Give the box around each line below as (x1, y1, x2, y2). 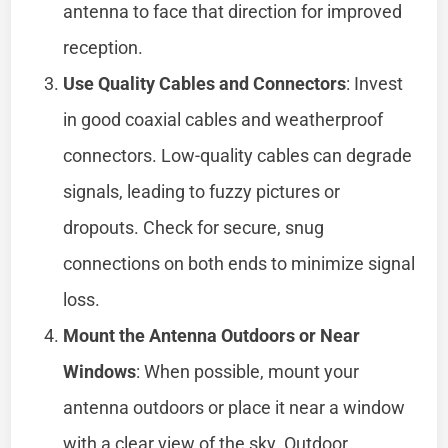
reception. (63, 36, 144, 58)
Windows (63, 360, 137, 382)
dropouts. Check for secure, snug (63, 216, 325, 238)
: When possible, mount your (136, 360, 360, 382)
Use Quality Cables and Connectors (63, 72, 347, 94)
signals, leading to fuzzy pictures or (63, 180, 341, 202)
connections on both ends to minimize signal (63, 252, 416, 274)
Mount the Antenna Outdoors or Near (63, 324, 361, 346)
